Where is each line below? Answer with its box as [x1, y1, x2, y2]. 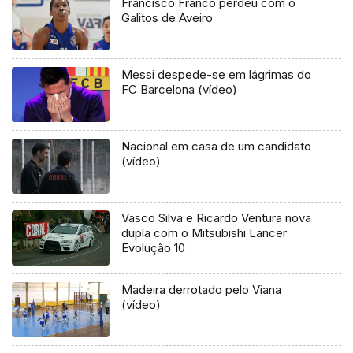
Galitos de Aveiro [121, 10, 214, 26]
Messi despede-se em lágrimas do [121, 67, 312, 83]
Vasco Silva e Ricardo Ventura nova [121, 210, 312, 226]
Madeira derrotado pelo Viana [121, 282, 282, 298]
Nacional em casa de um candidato [121, 139, 312, 154]
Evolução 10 [121, 240, 186, 256]
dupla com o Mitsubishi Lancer [121, 225, 288, 241]
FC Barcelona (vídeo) [121, 82, 238, 98]
